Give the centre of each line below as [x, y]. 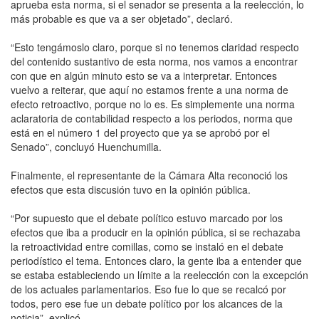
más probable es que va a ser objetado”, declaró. [122, 18]
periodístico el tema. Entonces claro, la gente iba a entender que [156, 260]
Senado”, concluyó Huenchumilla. [86, 146]
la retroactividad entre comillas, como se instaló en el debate [147, 246]
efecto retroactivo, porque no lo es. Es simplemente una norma [153, 104]
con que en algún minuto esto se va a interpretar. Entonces [144, 75]
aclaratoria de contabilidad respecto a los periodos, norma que [152, 118]
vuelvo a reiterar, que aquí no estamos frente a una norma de [150, 89]
